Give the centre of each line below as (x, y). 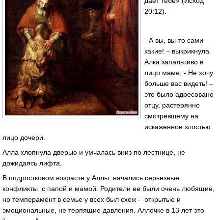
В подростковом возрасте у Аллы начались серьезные (91, 178)
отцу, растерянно (172, 105)
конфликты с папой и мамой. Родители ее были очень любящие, (109, 188)
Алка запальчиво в (174, 62)
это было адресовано (179, 95)
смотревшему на (171, 116)
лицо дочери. (24, 138)
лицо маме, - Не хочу (179, 73)
